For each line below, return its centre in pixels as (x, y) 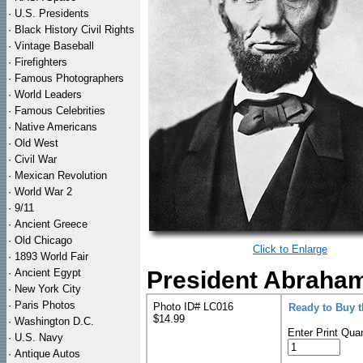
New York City (48, 289)
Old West (36, 143)
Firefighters (41, 62)
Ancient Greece (51, 224)
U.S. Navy (39, 337)
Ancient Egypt (48, 273)
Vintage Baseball (54, 46)
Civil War (36, 159)
